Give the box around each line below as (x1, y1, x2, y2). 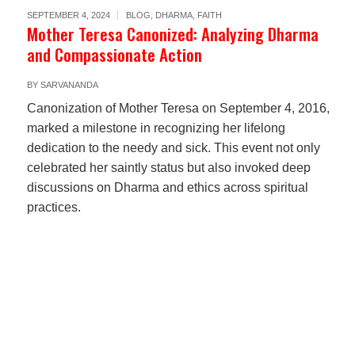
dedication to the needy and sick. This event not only (26, 141, 320, 155)
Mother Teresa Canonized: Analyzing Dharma (26, 21, 319, 46)
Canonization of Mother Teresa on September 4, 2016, (26, 101, 330, 115)
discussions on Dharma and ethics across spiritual (26, 181, 308, 194)
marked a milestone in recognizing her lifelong (26, 121, 285, 135)
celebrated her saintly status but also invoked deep (26, 161, 311, 174)
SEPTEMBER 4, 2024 (26, 10, 110, 20)
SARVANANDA (40, 80, 98, 90)
